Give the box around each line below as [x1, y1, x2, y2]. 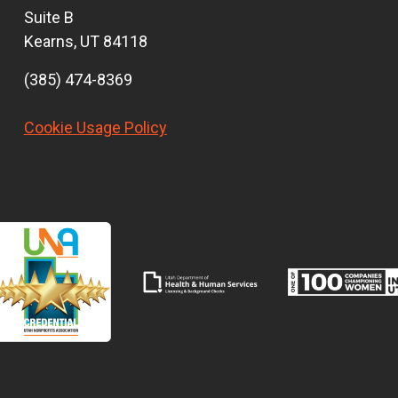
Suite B [23, 8, 74, 28]
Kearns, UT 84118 [23, 32, 147, 52]
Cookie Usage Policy [23, 118, 167, 138]
